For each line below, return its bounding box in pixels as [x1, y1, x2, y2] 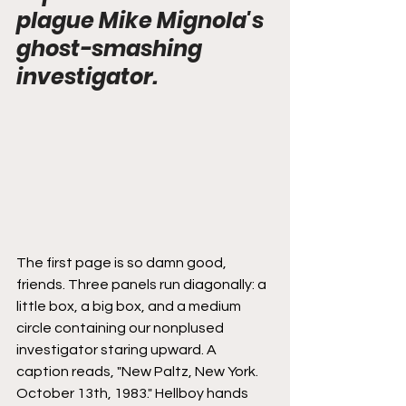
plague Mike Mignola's [16, 5, 268, 35]
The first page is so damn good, [16, 255, 229, 270]
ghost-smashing [16, 34, 207, 63]
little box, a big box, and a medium [16, 298, 244, 314]
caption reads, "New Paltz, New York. [16, 363, 261, 379]
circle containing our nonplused [16, 320, 227, 335]
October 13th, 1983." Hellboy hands [16, 385, 251, 401]
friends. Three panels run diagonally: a [16, 276, 269, 292]
